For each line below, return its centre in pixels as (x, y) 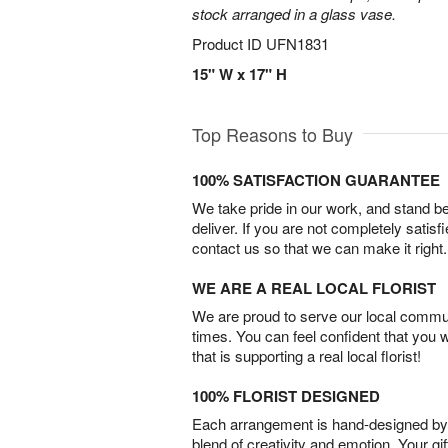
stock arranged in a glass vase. (294, 13)
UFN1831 (297, 43)
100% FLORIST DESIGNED (286, 396)
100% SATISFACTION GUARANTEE (316, 180)
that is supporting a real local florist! (306, 355)
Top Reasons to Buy (272, 134)
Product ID (229, 43)
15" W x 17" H (239, 74)
